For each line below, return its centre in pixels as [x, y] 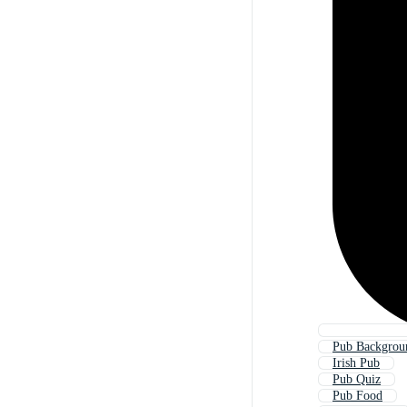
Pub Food [357, 396]
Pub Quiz [357, 380]
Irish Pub [356, 363]
